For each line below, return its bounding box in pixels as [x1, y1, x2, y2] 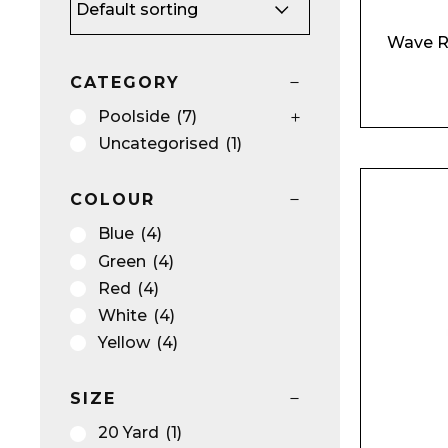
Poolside [98, 107, 170, 126]
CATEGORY [70, 73, 180, 92]
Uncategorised [98, 134, 219, 154]
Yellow [98, 333, 150, 353]
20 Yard [98, 423, 159, 443]
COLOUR [70, 190, 155, 210]
